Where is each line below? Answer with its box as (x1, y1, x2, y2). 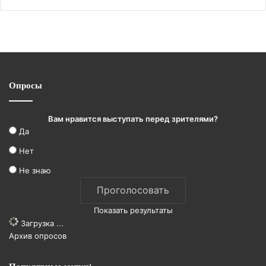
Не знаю (19, 165, 51, 175)
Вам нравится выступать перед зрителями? (48, 113, 218, 123)
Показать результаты (93, 205, 173, 215)
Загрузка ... (18, 218, 64, 228)
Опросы (9, 78, 42, 91)
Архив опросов (9, 230, 66, 240)
